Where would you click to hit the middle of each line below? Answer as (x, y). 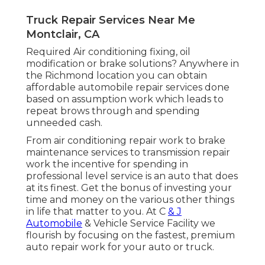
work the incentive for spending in (107, 164)
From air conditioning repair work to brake (126, 141)
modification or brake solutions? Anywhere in (132, 64)
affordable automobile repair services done (128, 88)
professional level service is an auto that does (132, 176)
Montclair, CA (63, 35)
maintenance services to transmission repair (128, 153)
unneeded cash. (64, 123)
